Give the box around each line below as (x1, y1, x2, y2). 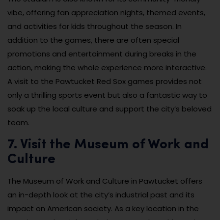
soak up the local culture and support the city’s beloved (7, 104, 212, 114)
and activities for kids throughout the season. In (7, 21, 182, 32)
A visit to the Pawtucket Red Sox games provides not (7, 76, 202, 87)
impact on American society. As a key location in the (7, 203, 199, 214)
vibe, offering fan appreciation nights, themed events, (7, 7, 205, 18)
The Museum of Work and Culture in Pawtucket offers (7, 176, 202, 187)
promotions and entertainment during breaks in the (7, 49, 196, 59)
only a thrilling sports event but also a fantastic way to (7, 90, 207, 101)
